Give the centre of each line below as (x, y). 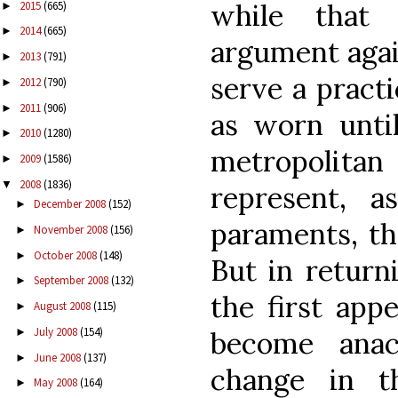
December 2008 (71, 204)
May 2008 (56, 383)
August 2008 (63, 306)
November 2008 (72, 229)
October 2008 (66, 255)
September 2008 (72, 281)
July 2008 (56, 331)
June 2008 (58, 357)
